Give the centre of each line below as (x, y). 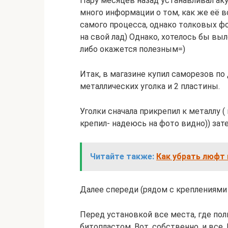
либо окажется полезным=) (133, 49)
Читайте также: (122, 156)
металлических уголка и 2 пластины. (150, 86)
